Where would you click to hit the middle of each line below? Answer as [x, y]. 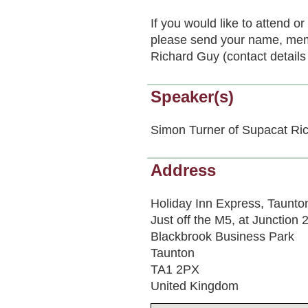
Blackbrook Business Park [222, 236]
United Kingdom [195, 285]
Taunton [173, 252]
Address [183, 170]
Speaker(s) [192, 97]
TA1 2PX [175, 269]
